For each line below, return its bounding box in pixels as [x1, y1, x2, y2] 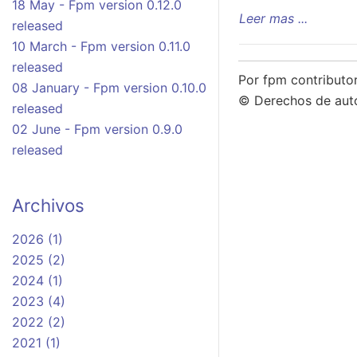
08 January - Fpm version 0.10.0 [12, 80, 206, 96]
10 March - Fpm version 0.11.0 [12, 38, 190, 55]
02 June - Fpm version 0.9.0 [12, 121, 182, 138]
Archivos [12, 194, 84, 217]
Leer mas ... [239, 10, 308, 27]
